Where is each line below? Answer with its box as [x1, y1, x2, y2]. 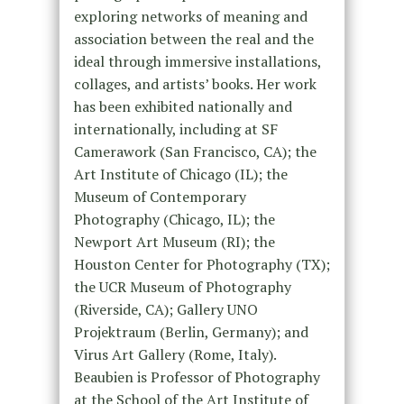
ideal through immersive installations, [73, 51, 321, 72]
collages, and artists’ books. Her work [73, 74, 317, 95]
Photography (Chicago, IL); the [73, 209, 275, 230]
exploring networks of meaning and [73, 6, 308, 27]
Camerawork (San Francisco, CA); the [73, 142, 317, 162]
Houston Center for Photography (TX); [73, 254, 330, 275]
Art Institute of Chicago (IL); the [73, 164, 288, 185]
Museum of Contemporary [73, 187, 246, 207]
